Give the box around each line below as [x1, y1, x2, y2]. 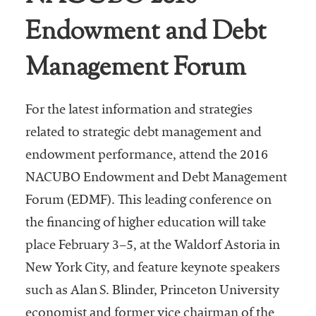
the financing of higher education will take [25, 217, 266, 231]
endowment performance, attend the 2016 [25, 150, 268, 163]
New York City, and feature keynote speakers [25, 262, 280, 276]
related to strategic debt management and [25, 127, 262, 140]
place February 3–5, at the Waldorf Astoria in [25, 240, 280, 253]
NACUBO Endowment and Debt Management [25, 172, 287, 186]
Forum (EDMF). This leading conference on [25, 195, 272, 208]
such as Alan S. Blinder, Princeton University [25, 285, 279, 298]
